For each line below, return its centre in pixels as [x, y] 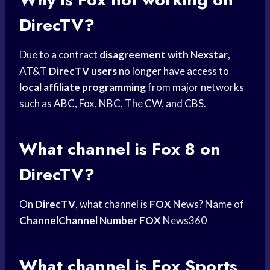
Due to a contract [59, 55]
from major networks [195, 87]
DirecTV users [83, 71]
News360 [184, 221]
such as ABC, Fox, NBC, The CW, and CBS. [113, 104]
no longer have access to [173, 71]
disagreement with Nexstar [164, 55]
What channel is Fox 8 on [120, 149]
